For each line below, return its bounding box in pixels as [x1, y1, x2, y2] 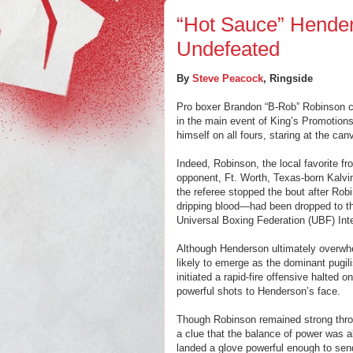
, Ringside [263, 72, 313, 84]
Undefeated [176, 37, 280, 61]
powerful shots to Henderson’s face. [176, 285, 340, 297]
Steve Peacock [192, 72, 263, 84]
